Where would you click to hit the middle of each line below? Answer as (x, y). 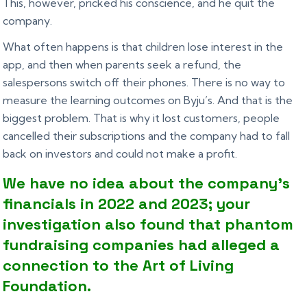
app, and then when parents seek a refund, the (122, 65)
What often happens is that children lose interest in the (143, 47)
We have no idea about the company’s (147, 183)
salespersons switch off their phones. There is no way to (144, 83)
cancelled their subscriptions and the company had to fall (147, 136)
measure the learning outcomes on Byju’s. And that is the (148, 100)
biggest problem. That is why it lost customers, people (142, 118)
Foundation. (47, 286)
